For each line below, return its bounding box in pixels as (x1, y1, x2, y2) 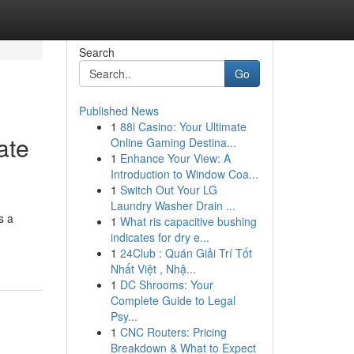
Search (78, 44, 115, 60)
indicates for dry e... (110, 229, 209, 245)
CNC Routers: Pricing (119, 324, 227, 340)
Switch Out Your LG (119, 182, 217, 198)
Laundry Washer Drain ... (110, 198, 235, 213)
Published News (78, 103, 159, 119)
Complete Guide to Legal (110, 292, 235, 308)
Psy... (110, 308, 137, 324)
